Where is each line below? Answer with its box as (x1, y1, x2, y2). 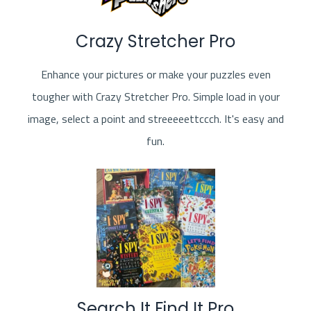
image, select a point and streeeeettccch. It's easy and (27, 110, 284, 128)
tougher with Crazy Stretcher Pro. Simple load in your (31, 88, 280, 106)
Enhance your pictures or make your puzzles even (40, 66, 271, 83)
